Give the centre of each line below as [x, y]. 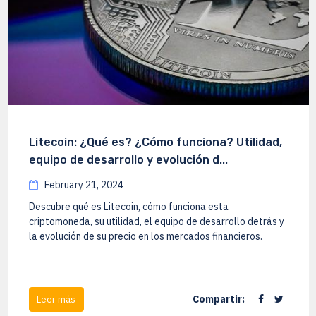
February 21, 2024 [83, 185]
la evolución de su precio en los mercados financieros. [145, 237]
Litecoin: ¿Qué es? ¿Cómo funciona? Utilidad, [155, 142]
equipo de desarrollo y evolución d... [128, 160]
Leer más [56, 299]
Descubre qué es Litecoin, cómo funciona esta [128, 207]
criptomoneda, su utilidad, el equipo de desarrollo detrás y [156, 222]
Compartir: [218, 299]
